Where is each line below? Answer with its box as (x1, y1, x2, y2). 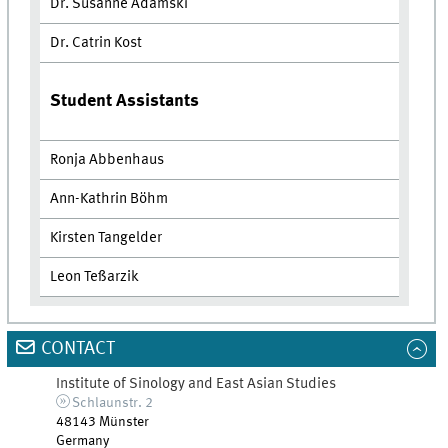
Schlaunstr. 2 (71, 396, 153, 410)
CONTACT (40, 340, 115, 358)
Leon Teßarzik (50, 268, 140, 285)
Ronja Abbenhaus (50, 151, 165, 168)
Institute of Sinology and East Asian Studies (56, 377, 337, 392)
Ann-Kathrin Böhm (50, 190, 169, 207)
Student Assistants (50, 91, 200, 110)
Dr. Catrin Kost (50, 34, 143, 51)
